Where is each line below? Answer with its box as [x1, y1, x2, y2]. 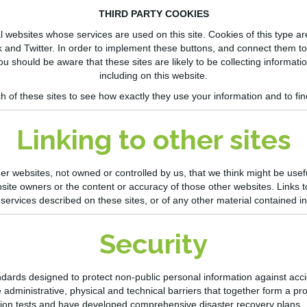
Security [99, 228, 208, 260]
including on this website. [99, 70, 208, 82]
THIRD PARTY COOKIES [98, 8, 209, 20]
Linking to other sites [16, 123, 291, 156]
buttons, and [180, 42, 234, 54]
